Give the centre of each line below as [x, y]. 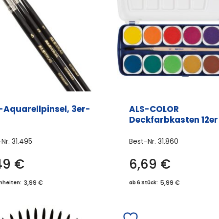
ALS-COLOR [154, 109]
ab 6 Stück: [143, 183]
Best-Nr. [143, 141]
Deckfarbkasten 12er [173, 120]
